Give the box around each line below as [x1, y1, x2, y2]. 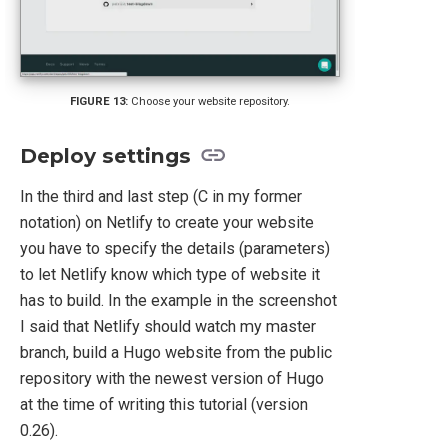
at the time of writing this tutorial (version [20, 394, 308, 414]
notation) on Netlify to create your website [20, 212, 314, 232]
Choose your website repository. [131, 95, 291, 109]
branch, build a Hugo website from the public [20, 342, 332, 362]
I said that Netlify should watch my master [20, 316, 316, 336]
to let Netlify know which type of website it [20, 264, 320, 284]
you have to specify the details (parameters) [20, 238, 330, 258]
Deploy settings [20, 143, 191, 169]
